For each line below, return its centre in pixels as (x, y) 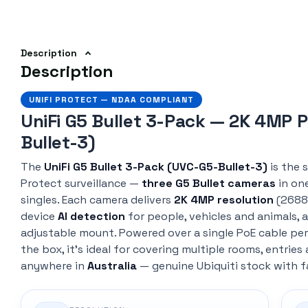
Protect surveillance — (81, 184)
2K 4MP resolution (224, 200)
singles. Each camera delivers (97, 200)
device (39, 217)
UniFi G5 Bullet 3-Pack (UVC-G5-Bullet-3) (156, 167)
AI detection (91, 217)
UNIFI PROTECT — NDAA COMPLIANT (111, 100)
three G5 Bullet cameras (209, 184)
